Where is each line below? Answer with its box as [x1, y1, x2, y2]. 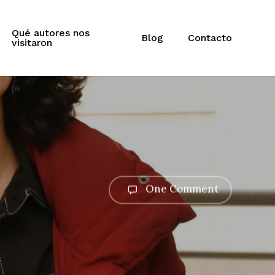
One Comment [143, 182, 219, 196]
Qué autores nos [11, 27, 90, 39]
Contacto [188, 32, 232, 44]
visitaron [11, 37, 52, 48]
